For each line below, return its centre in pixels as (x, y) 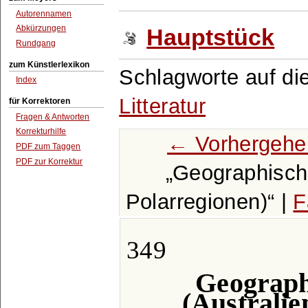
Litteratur (163, 106)
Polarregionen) (196, 202)
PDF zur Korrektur (49, 161)
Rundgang (36, 44)
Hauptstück (211, 37)
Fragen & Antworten (53, 117)
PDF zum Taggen (48, 147)
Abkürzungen (41, 29)
